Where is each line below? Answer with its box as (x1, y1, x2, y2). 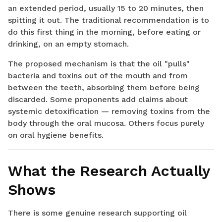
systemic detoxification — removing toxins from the (8, 107, 210, 116)
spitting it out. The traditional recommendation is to (8, 15, 209, 25)
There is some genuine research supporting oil (8, 208, 187, 218)
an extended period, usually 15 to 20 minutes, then (8, 3, 204, 13)
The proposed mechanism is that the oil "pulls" (8, 59, 190, 69)
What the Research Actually (8, 162, 210, 180)
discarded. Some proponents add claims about (8, 95, 188, 105)
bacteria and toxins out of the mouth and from (8, 71, 188, 81)
